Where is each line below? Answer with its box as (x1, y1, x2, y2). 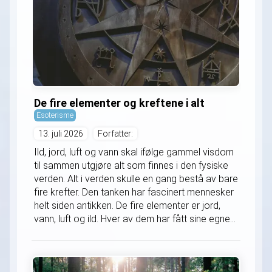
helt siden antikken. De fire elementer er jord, (34, 200, 220, 212)
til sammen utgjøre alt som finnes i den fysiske (34, 160, 228, 172)
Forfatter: (98, 129, 133, 139)
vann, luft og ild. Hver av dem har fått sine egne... (34, 213, 236, 225)
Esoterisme (36, 110, 73, 120)
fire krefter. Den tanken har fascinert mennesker (34, 186, 234, 199)
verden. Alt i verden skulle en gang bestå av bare (34, 173, 238, 185)
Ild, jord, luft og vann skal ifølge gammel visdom (34, 146, 234, 158)
